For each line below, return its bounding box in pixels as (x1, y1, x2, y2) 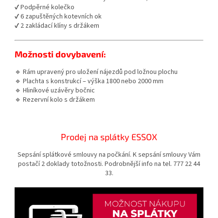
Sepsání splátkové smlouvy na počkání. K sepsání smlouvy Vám (18, 150, 200, 160)
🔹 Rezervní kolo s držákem (15, 95, 95, 105)
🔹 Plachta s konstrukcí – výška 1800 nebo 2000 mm (15, 76, 163, 87)
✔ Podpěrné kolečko (15, 2, 74, 13)
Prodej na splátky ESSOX (61, 131, 157, 143)
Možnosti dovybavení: (15, 49, 106, 60)
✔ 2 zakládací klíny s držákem (15, 21, 99, 31)
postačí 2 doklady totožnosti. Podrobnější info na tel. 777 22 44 (18, 159, 200, 169)
